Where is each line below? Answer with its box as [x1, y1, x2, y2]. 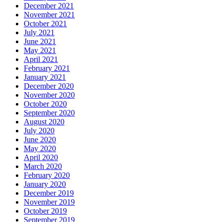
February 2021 [24, 63, 70, 72]
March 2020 [24, 162, 62, 170]
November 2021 [24, 10, 75, 19]
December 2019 [24, 188, 74, 197]
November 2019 [24, 197, 75, 206]
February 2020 [24, 170, 70, 179]
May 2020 [24, 144, 56, 153]
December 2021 [24, 1, 74, 10]
